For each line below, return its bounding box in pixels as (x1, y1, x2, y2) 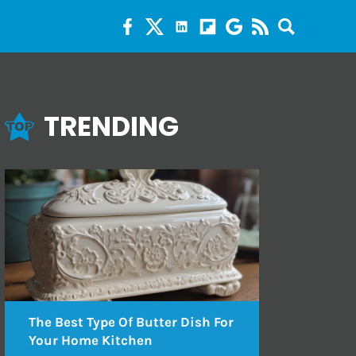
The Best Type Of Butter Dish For (29, 314, 234, 331)
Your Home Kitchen (29, 332, 153, 349)
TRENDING (44, 106, 179, 145)
